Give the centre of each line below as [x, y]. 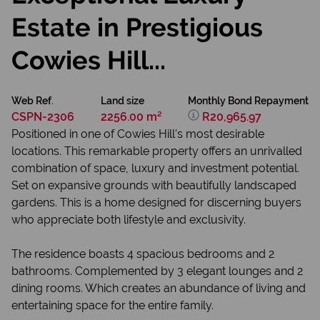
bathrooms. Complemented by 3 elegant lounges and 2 [157, 271]
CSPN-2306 [43, 117]
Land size [122, 101]
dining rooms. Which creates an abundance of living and [159, 288]
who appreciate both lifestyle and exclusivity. [129, 220]
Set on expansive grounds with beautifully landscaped [154, 185]
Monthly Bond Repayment [248, 101]
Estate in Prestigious [137, 27]
